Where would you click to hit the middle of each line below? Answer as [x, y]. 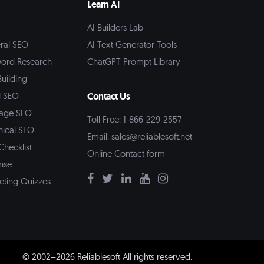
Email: [99, 136]
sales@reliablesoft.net [152, 136]
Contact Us [108, 96]
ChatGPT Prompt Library [134, 62]
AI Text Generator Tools [132, 44]
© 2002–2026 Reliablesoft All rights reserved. [107, 257]
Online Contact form [126, 154]
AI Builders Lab [115, 27]
